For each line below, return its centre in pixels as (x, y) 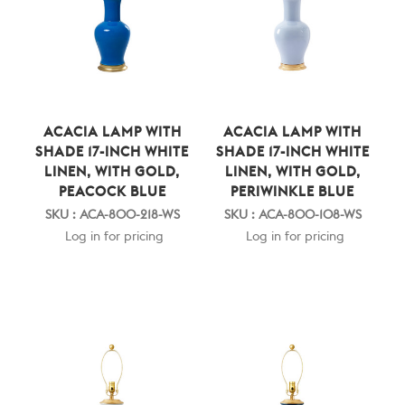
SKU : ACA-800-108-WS (292, 216)
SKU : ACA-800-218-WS (112, 216)
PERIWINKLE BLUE (293, 193)
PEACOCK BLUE (112, 193)
